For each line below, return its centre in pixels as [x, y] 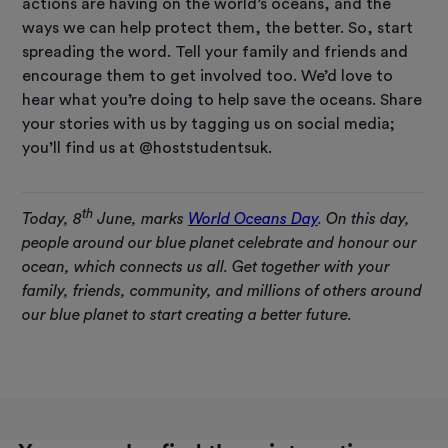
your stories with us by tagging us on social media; [209, 123]
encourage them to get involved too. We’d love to [208, 75]
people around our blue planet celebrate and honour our [220, 242]
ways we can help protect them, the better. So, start [218, 27]
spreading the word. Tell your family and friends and [215, 51]
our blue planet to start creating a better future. [187, 314]
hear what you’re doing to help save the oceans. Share [222, 99]
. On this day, [364, 218]
